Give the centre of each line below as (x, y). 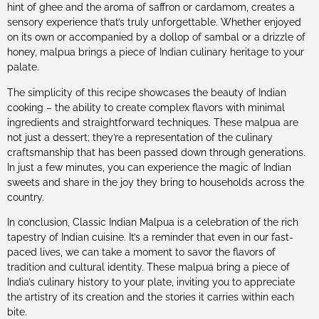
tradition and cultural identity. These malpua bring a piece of (148, 267)
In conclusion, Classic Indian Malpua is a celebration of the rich (153, 223)
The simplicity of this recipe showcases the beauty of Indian (147, 92)
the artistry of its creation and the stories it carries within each (151, 297)
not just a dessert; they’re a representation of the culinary (140, 137)
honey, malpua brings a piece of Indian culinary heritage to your (156, 52)
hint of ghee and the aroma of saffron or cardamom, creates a (151, 7)
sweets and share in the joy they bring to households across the (156, 182)
